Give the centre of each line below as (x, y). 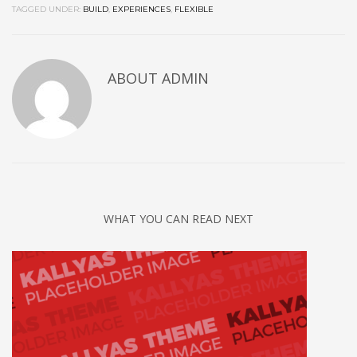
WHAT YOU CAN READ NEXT (178, 219)
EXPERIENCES (141, 10)
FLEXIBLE (194, 10)
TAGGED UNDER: (46, 10)
